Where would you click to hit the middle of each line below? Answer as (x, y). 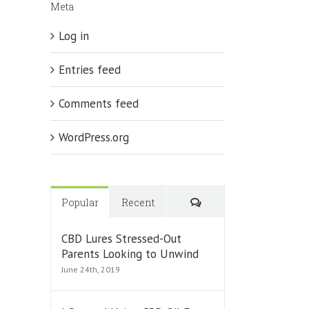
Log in (74, 36)
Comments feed (99, 104)
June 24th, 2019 (91, 270)
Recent (138, 203)
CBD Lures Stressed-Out (121, 239)
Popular (80, 203)
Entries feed (90, 70)
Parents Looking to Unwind (130, 254)
